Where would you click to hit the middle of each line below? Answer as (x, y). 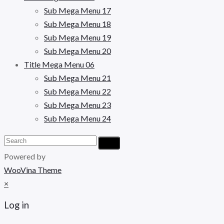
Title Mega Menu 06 (59, 64)
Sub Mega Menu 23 (77, 104)
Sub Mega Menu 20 (77, 50)
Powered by (25, 156)
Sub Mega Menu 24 (77, 118)
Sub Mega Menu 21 (77, 77)
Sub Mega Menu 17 (77, 10)
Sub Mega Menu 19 (77, 37)
